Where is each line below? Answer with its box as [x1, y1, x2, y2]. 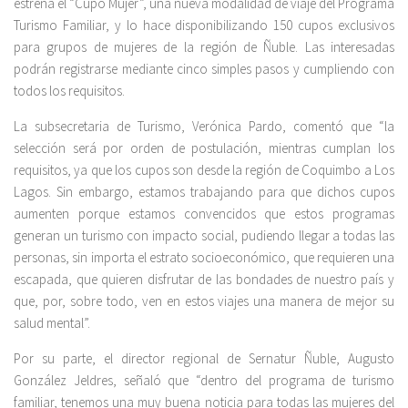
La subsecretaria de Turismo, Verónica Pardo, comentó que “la [14, 117, 394, 136]
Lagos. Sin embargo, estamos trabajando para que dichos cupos [14, 183, 394, 201]
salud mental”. [14, 314, 90, 332]
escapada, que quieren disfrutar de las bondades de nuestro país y [14, 270, 394, 289]
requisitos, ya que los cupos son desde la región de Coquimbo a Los [14, 161, 394, 179]
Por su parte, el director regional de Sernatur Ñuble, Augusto [14, 350, 394, 368]
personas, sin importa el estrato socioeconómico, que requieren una [14, 249, 394, 267]
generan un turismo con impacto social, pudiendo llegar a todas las [14, 227, 394, 245]
